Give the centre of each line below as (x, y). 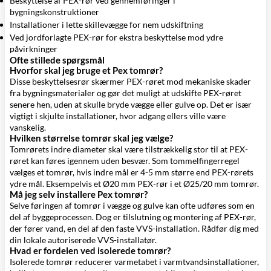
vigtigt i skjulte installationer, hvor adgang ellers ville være (118, 116)
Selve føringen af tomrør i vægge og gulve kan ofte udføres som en (132, 205)
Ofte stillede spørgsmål (57, 60)
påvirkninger (34, 49)
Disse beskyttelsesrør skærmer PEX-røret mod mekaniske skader (130, 81)
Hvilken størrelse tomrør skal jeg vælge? (91, 138)
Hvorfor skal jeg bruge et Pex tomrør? (86, 70)
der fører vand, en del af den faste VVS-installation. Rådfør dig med (134, 228)
